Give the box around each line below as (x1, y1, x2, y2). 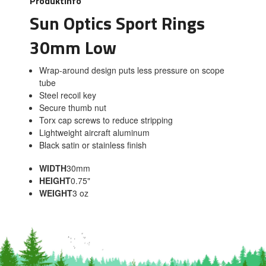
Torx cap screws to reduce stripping (39, 114, 173, 126)
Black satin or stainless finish (39, 139, 147, 151)
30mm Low (30, 34, 117, 62)
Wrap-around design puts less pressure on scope (39, 64, 224, 77)
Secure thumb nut (39, 102, 106, 114)
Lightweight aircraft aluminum (39, 126, 150, 139)
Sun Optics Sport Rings (30, 9, 205, 37)
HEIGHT (39, 174, 71, 186)
